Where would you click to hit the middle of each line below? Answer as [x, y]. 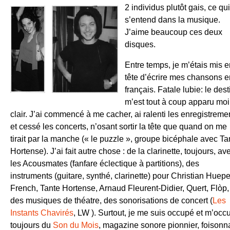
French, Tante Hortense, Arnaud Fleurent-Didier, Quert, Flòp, [120, 188]
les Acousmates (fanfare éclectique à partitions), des [105, 163]
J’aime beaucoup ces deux [174, 32]
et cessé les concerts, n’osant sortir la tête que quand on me [119, 126]
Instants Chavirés [42, 213]
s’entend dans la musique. [172, 20]
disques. [140, 44]
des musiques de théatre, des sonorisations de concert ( [111, 200]
